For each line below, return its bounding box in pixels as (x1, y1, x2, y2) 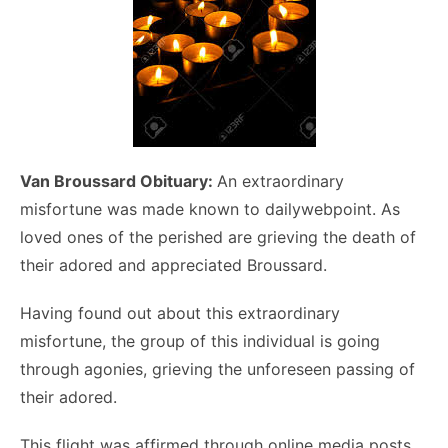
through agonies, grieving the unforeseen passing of (20, 359, 415, 379)
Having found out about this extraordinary (20, 303, 340, 323)
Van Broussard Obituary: (20, 171, 217, 191)
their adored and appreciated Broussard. (20, 255, 327, 275)
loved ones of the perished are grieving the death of (20, 227, 416, 247)
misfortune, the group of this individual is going (20, 331, 380, 351)
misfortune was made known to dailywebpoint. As (20, 199, 400, 219)
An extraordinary (217, 171, 344, 191)
